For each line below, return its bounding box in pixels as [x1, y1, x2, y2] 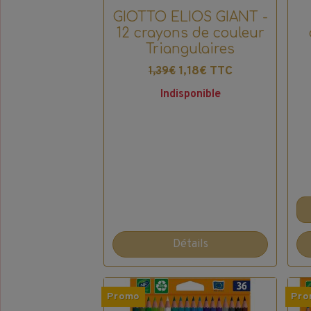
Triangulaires [146, 42, 235, 57]
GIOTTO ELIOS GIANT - [112, 10, 268, 25]
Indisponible [160, 87, 221, 102]
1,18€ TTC [178, 63, 233, 80]
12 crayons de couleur [116, 26, 264, 41]
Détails [172, 237, 208, 252]
